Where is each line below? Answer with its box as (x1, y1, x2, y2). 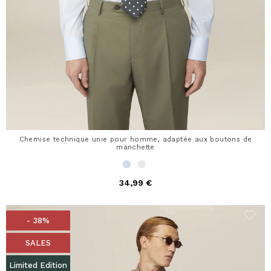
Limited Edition (9, 260, 67, 270)
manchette (116, 143, 155, 152)
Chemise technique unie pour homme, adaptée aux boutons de (19, 135, 252, 144)
